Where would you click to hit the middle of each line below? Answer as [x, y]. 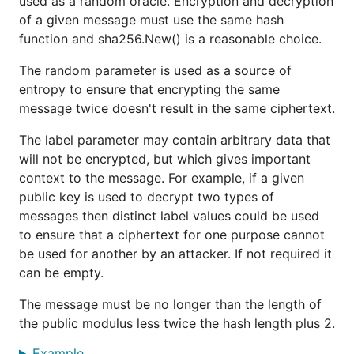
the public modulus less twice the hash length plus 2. [177, 323]
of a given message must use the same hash [151, 20]
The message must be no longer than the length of [170, 304]
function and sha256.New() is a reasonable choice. [170, 39]
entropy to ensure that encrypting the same [149, 89]
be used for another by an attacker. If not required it [175, 254]
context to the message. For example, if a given [162, 178]
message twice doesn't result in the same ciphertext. [177, 108]
